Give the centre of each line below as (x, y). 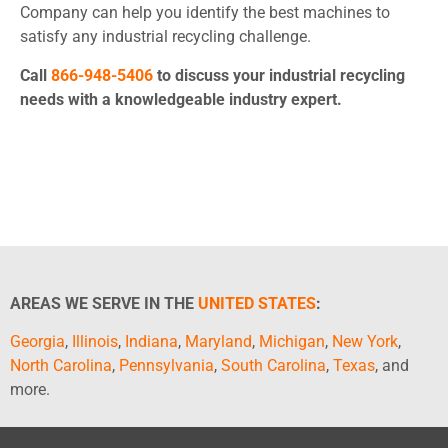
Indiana (151, 342)
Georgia (37, 342)
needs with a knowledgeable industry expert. (181, 99)
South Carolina (273, 366)
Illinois (95, 342)
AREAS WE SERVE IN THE (104, 304)
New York (365, 342)
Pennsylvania (166, 366)
